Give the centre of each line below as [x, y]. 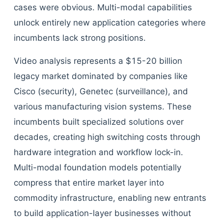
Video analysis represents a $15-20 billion [98, 61]
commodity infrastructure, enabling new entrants [110, 198]
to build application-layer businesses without [102, 213]
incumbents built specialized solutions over [99, 122]
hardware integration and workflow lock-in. [98, 152]
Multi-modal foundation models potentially [97, 167]
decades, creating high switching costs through [107, 137]
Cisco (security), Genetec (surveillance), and [101, 91]
